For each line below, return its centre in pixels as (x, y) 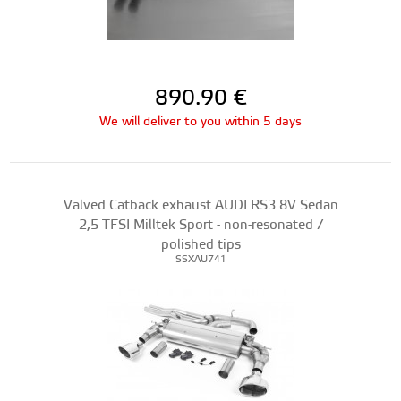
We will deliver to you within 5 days (200, 122)
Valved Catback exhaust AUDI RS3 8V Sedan (200, 205)
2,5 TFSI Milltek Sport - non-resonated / (200, 225)
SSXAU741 (200, 260)
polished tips (200, 245)
